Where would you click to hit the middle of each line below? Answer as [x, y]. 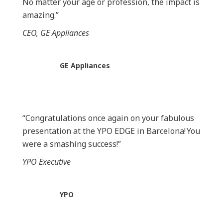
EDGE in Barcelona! [150, 131]
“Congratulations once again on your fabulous [108, 118]
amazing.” [41, 15]
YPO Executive [47, 162]
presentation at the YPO [68, 131]
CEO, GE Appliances [56, 33]
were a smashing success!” [72, 144]
